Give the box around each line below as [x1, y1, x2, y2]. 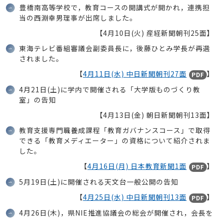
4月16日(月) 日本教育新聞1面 [87, 161, 187, 171]
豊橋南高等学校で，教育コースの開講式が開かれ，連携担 [19, 2, 210, 13]
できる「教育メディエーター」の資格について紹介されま [19, 136, 210, 146]
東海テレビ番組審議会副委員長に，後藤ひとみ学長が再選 [19, 43, 210, 54]
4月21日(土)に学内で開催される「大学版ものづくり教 [19, 84, 200, 95]
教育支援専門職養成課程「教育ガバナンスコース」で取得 [19, 125, 210, 136]
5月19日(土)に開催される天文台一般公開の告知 [19, 176, 178, 187]
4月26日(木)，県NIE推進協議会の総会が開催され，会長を [19, 207, 213, 218]
